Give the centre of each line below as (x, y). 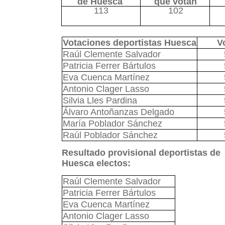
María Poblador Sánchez (112, 124)
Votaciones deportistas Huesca (129, 43)
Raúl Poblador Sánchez (110, 135)
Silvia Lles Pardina (100, 100)
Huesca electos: (96, 163)
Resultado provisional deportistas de (141, 153)
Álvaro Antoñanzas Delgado (118, 112)
